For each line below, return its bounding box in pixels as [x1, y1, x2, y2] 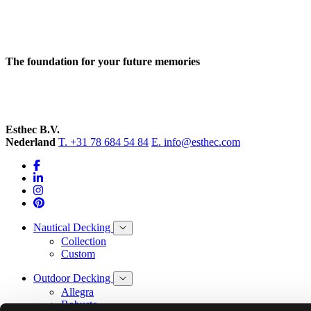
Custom [61, 247, 95, 260]
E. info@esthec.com [151, 135, 240, 148]
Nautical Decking [33, 221, 113, 233]
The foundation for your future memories [6, 55, 200, 67]
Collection [61, 235, 106, 247]
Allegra [61, 285, 94, 298]
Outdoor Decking [33, 271, 113, 284]
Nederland [6, 135, 56, 148]
